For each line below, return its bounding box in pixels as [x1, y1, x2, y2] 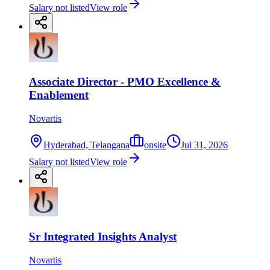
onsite [144, 140, 166, 151]
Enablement [29, 89, 89, 102]
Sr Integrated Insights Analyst [29, 230, 177, 243]
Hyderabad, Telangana [43, 140, 130, 151]
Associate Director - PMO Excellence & [29, 75, 221, 89]
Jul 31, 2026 [181, 140, 228, 151]
